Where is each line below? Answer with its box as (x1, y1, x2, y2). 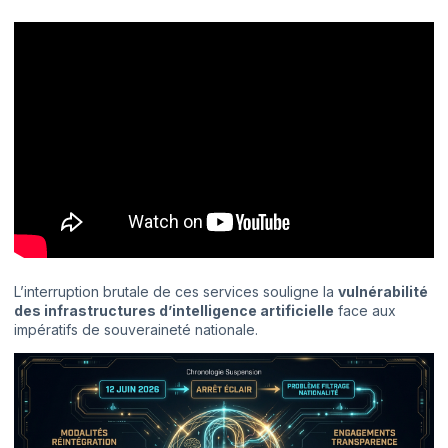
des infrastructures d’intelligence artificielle (14, 302, 334, 320)
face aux (334, 302, 396, 320)
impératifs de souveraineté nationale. (14, 321, 258, 339)
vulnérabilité (338, 283, 428, 301)
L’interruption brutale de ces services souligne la (14, 283, 338, 301)
